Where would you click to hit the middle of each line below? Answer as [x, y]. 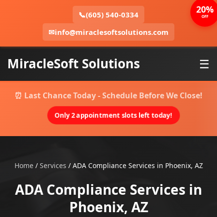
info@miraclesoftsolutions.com [112, 32]
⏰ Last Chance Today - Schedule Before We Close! [108, 95]
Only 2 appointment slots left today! [113, 115]
